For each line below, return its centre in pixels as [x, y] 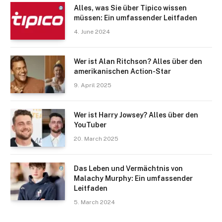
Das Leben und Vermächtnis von [128, 169]
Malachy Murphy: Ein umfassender [133, 179]
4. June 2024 [92, 32]
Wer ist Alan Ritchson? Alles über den [138, 62]
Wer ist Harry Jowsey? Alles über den [136, 115]
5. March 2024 [94, 202]
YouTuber [90, 125]
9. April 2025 [93, 85]
